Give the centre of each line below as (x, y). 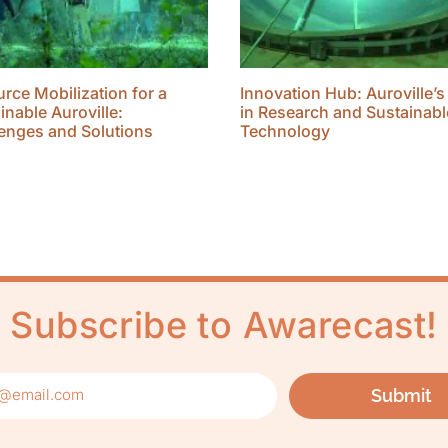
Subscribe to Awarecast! (224, 324)
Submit (402, 396)
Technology (285, 130)
